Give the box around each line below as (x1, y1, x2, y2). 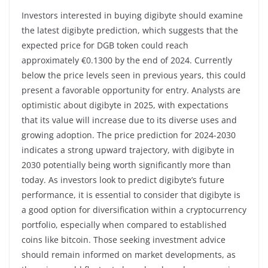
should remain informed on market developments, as (22, 248, 236, 260)
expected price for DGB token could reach (22, 39, 188, 51)
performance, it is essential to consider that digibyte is (22, 188, 240, 200)
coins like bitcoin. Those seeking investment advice (22, 233, 226, 245)
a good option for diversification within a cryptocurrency (22, 203, 246, 215)
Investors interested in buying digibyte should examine (22, 9, 243, 21)
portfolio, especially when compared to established (22, 218, 227, 230)
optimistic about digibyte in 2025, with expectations (22, 99, 229, 111)
